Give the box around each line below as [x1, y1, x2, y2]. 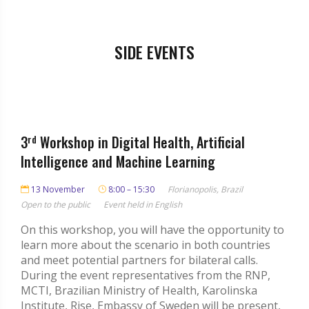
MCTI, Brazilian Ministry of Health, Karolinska [21, 283, 257, 299]
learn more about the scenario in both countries [21, 237, 270, 253]
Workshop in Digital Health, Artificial [37, 132, 245, 153]
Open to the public [21, 199, 90, 211]
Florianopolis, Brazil [168, 183, 243, 196]
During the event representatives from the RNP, [21, 268, 270, 283]
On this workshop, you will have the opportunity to [21, 222, 284, 238]
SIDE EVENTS [114, 39, 195, 65]
